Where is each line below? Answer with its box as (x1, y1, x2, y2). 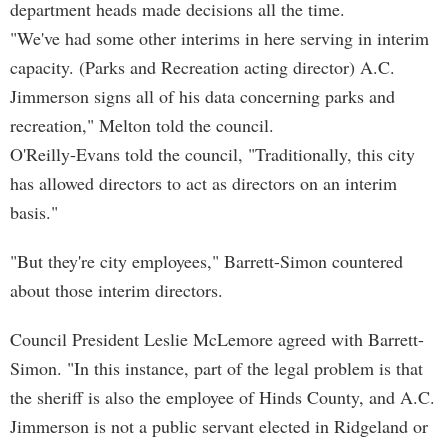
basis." (10, 200, 58, 224)
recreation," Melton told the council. (10, 113, 274, 137)
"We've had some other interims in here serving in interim (10, 26, 429, 50)
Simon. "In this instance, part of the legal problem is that (10, 356, 423, 380)
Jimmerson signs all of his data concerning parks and (10, 84, 395, 108)
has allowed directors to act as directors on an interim (10, 171, 397, 195)
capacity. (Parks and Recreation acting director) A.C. (10, 55, 395, 79)
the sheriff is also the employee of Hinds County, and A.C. (10, 385, 435, 409)
